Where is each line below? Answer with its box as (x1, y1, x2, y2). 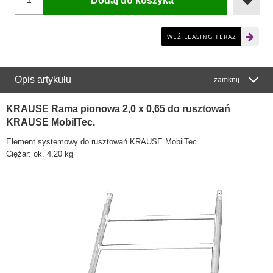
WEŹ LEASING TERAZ (167, 32, 236, 41)
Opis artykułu (15, 74, 71, 85)
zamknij (214, 76, 239, 85)
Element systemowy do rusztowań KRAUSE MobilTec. (6, 136, 199, 146)
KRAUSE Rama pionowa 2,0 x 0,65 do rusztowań (6, 104, 230, 115)
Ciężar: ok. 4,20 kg (6, 149, 73, 158)
